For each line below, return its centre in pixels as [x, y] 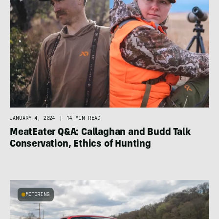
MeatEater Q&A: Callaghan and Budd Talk [100, 133]
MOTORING [38, 195]
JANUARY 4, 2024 [33, 118]
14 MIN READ [83, 118]
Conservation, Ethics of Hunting [80, 145]
